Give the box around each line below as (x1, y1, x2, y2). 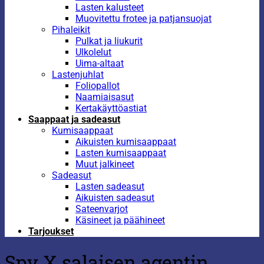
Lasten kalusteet (75, 2, 144, 13)
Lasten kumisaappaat (75, 147, 166, 159)
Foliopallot (75, 80, 120, 91)
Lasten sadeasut (75, 181, 144, 192)
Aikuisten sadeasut (75, 192, 154, 203)
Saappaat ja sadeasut (28, 114, 120, 125)
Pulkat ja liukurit (75, 35, 143, 47)
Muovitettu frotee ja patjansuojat (75, 13, 212, 24)
